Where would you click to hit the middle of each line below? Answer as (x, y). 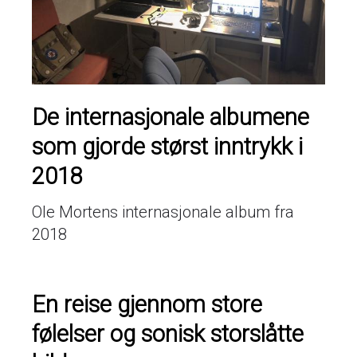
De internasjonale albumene (171, 117)
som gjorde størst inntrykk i (167, 146)
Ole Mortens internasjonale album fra (163, 212)
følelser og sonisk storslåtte (168, 333)
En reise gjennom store (147, 304)
